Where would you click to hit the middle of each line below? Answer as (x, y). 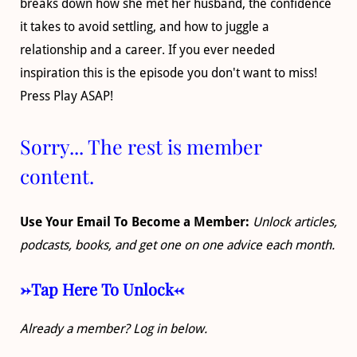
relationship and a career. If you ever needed (147, 49)
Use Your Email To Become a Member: (136, 222)
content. (57, 175)
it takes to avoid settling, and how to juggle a (145, 26)
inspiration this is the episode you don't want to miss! (169, 73)
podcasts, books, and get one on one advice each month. (177, 245)
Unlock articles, (295, 222)
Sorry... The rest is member (141, 146)
